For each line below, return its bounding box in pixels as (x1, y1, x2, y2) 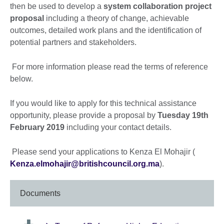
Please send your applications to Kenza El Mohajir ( (10, 147, 195, 156)
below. (10, 74, 33, 83)
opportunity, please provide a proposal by (10, 110, 157, 119)
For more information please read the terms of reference (10, 62, 208, 71)
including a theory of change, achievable (46, 13, 189, 22)
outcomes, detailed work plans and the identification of (10, 25, 201, 34)
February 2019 (10, 122, 66, 131)
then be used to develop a (10, 1, 103, 10)
